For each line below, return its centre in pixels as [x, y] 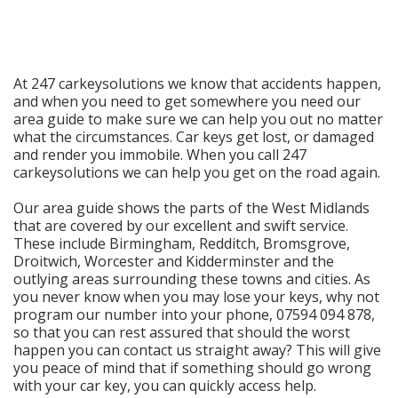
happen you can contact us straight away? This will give [197, 350]
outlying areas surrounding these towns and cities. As [192, 279]
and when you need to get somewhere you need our [187, 101]
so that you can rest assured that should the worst [182, 332]
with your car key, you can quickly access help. [165, 386]
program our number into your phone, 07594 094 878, [194, 314]
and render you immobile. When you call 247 [160, 155]
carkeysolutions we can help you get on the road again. [197, 172]
